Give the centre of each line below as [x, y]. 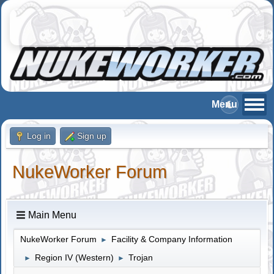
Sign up [92, 135]
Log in [39, 135]
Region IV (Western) [75, 257]
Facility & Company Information [172, 239]
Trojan [141, 257]
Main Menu [53, 215]
